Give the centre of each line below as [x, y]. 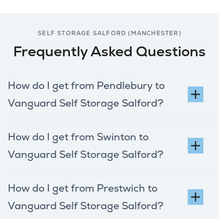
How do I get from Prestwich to [83, 188]
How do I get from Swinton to [78, 137]
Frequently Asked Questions [109, 52]
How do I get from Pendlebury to [86, 86]
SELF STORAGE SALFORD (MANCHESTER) [109, 33]
